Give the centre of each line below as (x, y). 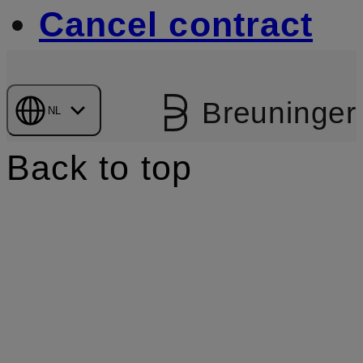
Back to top (99, 167)
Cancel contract (176, 24)
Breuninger (279, 113)
